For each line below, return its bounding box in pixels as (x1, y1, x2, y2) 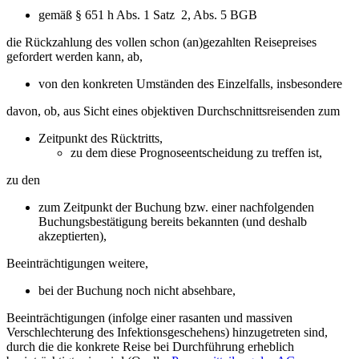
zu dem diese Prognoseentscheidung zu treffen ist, (71, 146, 322, 160)
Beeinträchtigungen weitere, (6, 256, 148, 271)
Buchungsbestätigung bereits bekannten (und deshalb (38, 215, 307, 229)
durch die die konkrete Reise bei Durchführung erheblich (6, 340, 294, 354)
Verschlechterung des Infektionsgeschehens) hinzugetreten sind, (6, 325, 328, 340)
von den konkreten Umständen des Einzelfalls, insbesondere (38, 77, 345, 91)
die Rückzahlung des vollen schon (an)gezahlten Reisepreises (6, 35, 317, 50)
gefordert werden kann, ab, (6, 50, 146, 64)
